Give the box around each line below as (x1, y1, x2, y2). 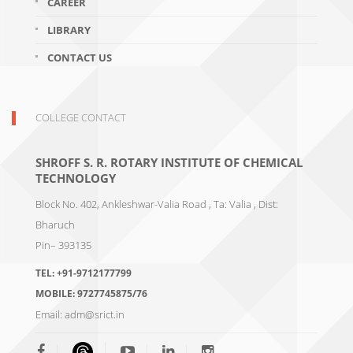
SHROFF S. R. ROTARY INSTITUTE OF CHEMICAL (35, 154, 303, 170)
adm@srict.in (65, 307, 124, 321)
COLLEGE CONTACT (35, 110, 126, 124)
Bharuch (35, 217, 75, 232)
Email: (35, 307, 65, 321)
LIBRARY (47, 23, 91, 37)
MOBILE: (35, 287, 77, 300)
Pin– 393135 (35, 238, 91, 252)
